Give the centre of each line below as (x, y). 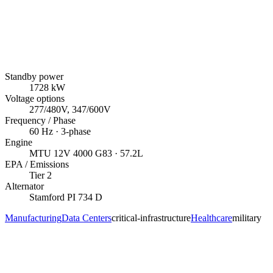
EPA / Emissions (37, 164)
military (247, 218)
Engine (19, 142)
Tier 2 (41, 175)
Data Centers (87, 218)
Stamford (47, 197)
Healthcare (211, 218)
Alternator (24, 186)
